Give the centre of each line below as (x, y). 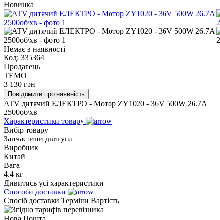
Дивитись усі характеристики (54, 183)
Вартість (105, 200)
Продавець (22, 66)
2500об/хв (21, 112)
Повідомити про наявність (46, 94)
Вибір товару (26, 130)
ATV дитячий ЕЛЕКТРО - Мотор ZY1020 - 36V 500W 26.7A (105, 103)
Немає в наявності (35, 49)
